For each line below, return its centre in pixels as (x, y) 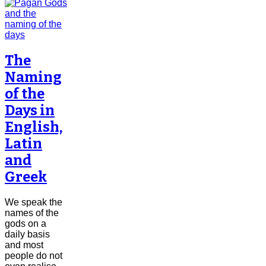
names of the (32, 213)
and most (24, 245)
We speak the (34, 202)
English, (34, 127)
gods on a (26, 223)
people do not (34, 255)
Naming (33, 77)
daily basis (27, 234)
